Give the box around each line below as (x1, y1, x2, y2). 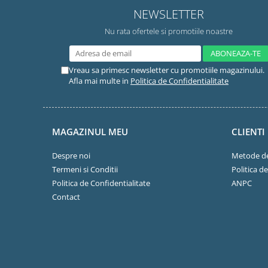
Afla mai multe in (69, 75, 130, 86)
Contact (52, 191, 80, 202)
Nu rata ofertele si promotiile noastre (105, 26, 233, 36)
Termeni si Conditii (52, 164, 118, 175)
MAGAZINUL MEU (52, 126, 128, 138)
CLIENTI (232, 126, 265, 138)
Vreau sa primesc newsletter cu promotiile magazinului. (69, 65, 264, 75)
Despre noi (52, 150, 90, 161)
